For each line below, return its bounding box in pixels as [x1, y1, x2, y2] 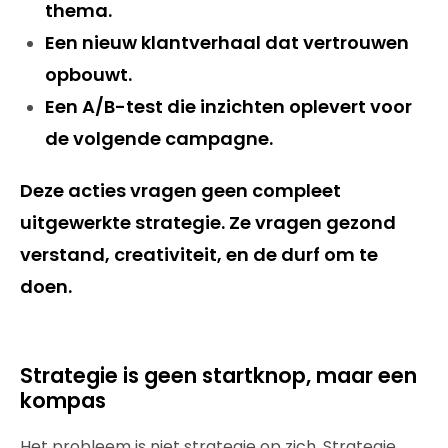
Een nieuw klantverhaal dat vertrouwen [45, 30, 409, 55]
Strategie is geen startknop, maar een [20, 361, 417, 390]
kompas [20, 386, 106, 415]
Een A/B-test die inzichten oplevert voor [45, 94, 412, 119]
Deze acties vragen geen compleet [20, 178, 341, 203]
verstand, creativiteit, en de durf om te [20, 242, 378, 267]
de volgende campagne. [45, 126, 273, 151]
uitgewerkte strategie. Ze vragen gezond [20, 210, 396, 235]
